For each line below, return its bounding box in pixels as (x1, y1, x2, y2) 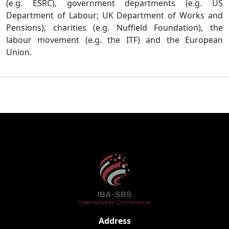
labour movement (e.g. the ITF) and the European (6, 34, 223, 45)
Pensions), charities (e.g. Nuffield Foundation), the (6, 22, 223, 33)
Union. (6, 47, 32, 58)
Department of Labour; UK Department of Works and (6, 10, 223, 21)
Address (98, 215, 131, 226)
